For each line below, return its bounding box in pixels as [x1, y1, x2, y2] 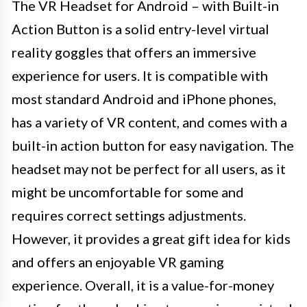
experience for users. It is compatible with [12, 66, 268, 84]
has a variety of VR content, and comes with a [12, 113, 287, 130]
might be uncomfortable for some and [12, 183, 244, 200]
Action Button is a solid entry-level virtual [12, 20, 269, 37]
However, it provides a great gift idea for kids [12, 230, 291, 247]
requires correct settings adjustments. [12, 206, 246, 223]
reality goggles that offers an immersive [12, 43, 256, 60]
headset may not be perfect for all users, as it [12, 160, 286, 177]
